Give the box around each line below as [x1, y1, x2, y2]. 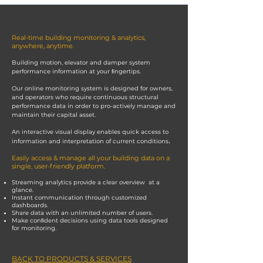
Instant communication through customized [12, 194, 147, 201]
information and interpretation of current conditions [12, 137, 168, 145]
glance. [12, 186, 33, 194]
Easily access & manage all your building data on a [12, 154, 170, 162]
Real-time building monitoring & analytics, [12, 33, 146, 42]
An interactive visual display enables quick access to [12, 128, 168, 136]
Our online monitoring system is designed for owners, [12, 85, 173, 92]
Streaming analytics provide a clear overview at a [12, 178, 160, 186]
